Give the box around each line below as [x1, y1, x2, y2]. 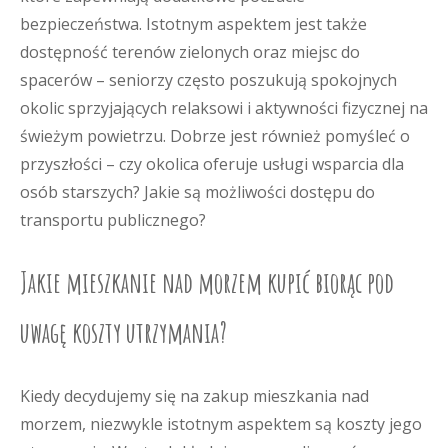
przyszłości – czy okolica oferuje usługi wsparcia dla [20, 153, 404, 175]
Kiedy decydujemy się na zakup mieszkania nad [20, 385, 369, 407]
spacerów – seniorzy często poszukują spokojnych [20, 69, 397, 91]
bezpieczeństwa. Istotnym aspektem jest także [20, 13, 367, 35]
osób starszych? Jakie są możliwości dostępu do [20, 181, 375, 203]
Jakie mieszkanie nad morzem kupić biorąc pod [20, 265, 394, 300]
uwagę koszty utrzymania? [20, 315, 227, 350]
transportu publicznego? [20, 209, 206, 231]
